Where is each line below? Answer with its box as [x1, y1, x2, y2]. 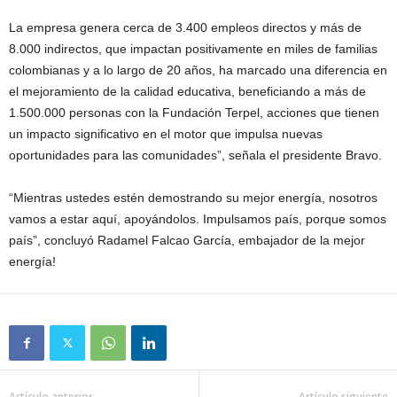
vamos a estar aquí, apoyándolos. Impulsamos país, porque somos [9, 211, 386, 226]
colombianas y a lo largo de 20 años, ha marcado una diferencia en [9, 62, 387, 77]
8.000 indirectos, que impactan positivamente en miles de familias [9, 41, 378, 56]
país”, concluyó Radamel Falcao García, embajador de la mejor [9, 232, 365, 247]
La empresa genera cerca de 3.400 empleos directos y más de [9, 19, 362, 35]
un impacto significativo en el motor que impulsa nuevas [9, 126, 323, 141]
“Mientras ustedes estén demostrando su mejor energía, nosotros [9, 190, 378, 205]
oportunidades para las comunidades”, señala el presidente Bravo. [9, 147, 382, 162]
